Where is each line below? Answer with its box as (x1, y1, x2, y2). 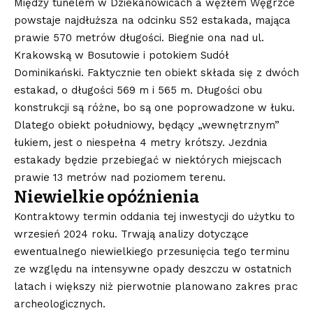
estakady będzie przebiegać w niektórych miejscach (14, 153, 282, 166)
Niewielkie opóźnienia (14, 187, 199, 207)
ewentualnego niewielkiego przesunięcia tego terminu (14, 245, 289, 258)
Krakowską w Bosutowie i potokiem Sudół (14, 48, 229, 61)
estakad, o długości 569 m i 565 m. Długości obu (14, 83, 262, 96)
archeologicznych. (14, 297, 112, 310)
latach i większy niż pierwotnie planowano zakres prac (14, 279, 298, 293)
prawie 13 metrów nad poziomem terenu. (14, 170, 231, 184)
